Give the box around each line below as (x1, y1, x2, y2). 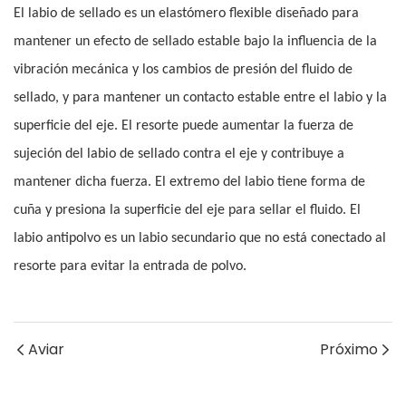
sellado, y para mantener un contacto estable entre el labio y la (14, 91, 387, 106)
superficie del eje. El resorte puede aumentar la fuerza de (14, 119, 353, 134)
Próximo (320, 339, 378, 361)
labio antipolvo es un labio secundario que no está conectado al (14, 231, 386, 246)
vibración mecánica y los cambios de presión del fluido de (14, 63, 353, 78)
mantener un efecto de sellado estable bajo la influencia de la (14, 34, 377, 50)
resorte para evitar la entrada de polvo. (14, 259, 246, 275)
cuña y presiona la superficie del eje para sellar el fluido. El (14, 203, 361, 218)
